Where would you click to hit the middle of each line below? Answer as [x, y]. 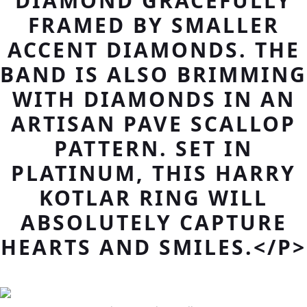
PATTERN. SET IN [153, 148]
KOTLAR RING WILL [153, 198]
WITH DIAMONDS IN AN [153, 99]
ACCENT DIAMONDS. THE [153, 50]
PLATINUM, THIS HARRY [153, 173]
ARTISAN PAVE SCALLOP [153, 124]
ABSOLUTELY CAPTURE [153, 222]
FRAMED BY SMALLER [153, 25]
